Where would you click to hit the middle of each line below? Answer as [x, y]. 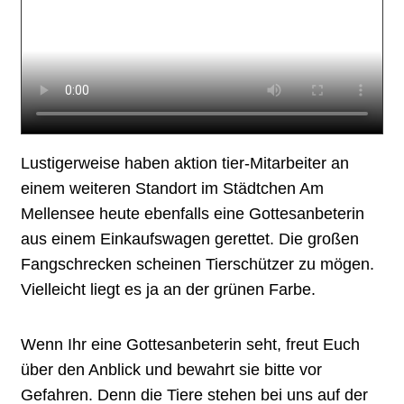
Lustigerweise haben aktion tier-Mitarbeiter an [185, 163]
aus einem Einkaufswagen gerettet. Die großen [190, 239]
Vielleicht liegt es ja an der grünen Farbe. [168, 289]
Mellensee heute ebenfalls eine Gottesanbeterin [193, 213]
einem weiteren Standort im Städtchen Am [172, 188]
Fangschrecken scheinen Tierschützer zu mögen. [197, 264]
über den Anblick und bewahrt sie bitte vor [171, 369]
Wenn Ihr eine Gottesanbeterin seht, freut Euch [190, 344]
